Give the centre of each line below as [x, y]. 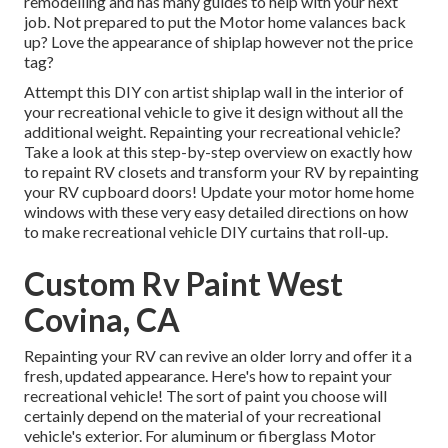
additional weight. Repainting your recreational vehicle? [212, 132]
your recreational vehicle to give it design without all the [213, 112]
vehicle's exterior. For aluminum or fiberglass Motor [200, 436]
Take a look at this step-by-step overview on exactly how [218, 152]
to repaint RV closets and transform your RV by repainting [221, 172]
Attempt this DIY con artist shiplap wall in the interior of [214, 92]
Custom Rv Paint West [183, 284]
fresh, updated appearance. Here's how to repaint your [208, 376]
